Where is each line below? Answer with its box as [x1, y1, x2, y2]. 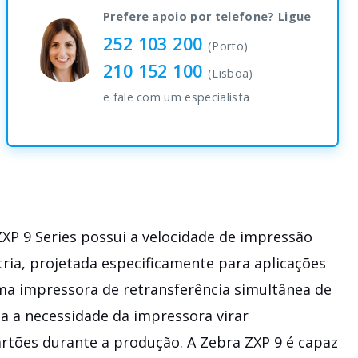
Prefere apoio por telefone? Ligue [102, 8, 312, 24]
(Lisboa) [208, 65, 253, 81]
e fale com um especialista [102, 89, 250, 105]
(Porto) [208, 38, 249, 54]
